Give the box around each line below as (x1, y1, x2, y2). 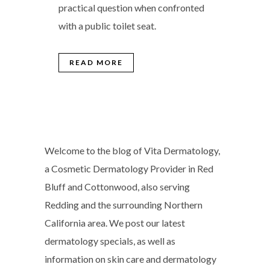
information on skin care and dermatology (45, 253, 216, 265)
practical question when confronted (58, 2, 204, 14)
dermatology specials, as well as (45, 235, 175, 247)
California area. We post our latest (45, 217, 185, 229)
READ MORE (69, 58, 123, 67)
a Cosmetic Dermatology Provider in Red (45, 163, 213, 175)
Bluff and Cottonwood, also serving (45, 181, 190, 193)
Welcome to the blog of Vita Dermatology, (45, 145, 220, 157)
